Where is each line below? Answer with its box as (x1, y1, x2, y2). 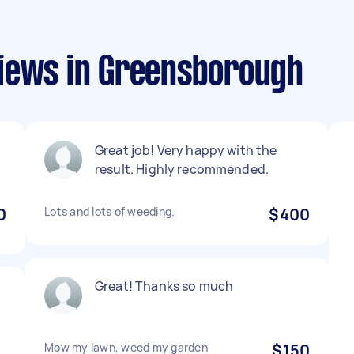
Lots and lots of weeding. (44, 204, 175, 219)
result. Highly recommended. (95, 160, 269, 178)
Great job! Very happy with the (95, 141, 277, 159)
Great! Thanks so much (95, 277, 234, 295)
